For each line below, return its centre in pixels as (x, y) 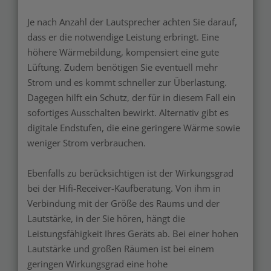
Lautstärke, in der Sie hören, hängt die (106, 219)
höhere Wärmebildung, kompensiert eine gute (123, 52)
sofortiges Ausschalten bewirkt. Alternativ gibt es (128, 113)
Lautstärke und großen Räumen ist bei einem (121, 249)
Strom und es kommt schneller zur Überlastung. (127, 83)
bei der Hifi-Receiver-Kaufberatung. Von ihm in (124, 188)
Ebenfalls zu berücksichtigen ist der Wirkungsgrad (130, 173)
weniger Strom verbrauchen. (87, 143)
